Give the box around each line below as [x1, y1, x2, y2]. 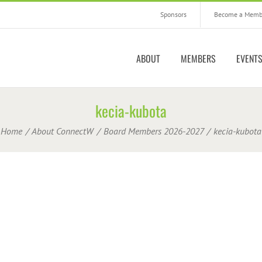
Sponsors [160, 10, 187, 19]
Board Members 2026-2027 [103, 125, 204, 137]
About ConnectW [32, 125, 94, 137]
